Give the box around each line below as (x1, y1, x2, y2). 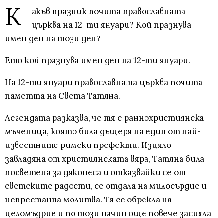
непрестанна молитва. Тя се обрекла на (5, 194, 172, 205)
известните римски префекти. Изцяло (5, 140, 171, 151)
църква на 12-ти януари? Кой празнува (32, 19, 191, 31)
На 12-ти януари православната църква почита (5, 77, 202, 88)
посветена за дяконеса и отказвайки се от (5, 167, 186, 178)
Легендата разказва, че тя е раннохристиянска (5, 112, 204, 124)
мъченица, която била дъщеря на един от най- (5, 126, 201, 137)
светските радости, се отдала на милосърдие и (5, 181, 207, 192)
